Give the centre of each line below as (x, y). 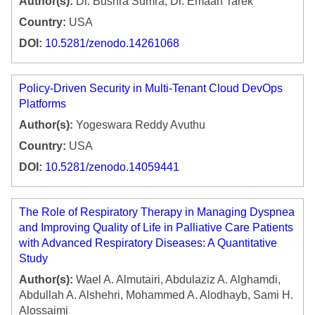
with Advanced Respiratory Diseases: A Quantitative (148, 243)
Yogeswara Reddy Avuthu (139, 125)
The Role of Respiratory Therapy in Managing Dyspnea (157, 212)
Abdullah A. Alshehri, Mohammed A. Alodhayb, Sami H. (156, 295)
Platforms (43, 104)
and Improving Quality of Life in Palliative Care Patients (156, 228)
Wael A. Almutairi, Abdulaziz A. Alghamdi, (177, 280)
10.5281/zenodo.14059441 (112, 167)
